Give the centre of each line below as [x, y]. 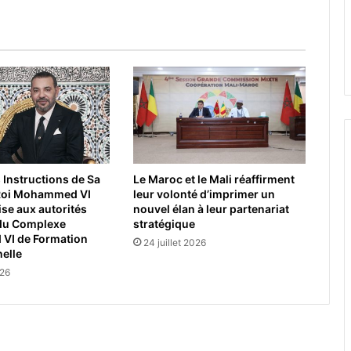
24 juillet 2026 [174, 243]
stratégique [164, 224]
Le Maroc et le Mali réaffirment [213, 179]
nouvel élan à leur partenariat [211, 209]
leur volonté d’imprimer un [204, 194]
